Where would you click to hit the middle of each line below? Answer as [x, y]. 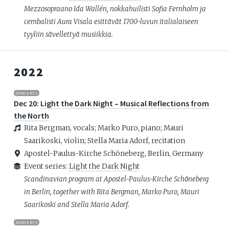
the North [31, 115]
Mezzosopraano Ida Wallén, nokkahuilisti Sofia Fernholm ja [115, 9]
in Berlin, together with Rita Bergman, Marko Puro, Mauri [111, 192]
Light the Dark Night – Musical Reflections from [124, 103]
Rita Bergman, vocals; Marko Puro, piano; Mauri [104, 128]
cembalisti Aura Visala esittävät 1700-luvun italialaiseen [111, 21]
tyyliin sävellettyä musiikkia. [68, 34]
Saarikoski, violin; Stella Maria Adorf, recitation [104, 141]
